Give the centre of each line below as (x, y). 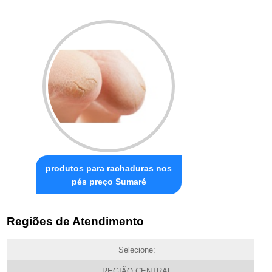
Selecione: (137, 250)
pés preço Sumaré (109, 181)
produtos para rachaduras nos (109, 168)
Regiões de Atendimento (76, 222)
